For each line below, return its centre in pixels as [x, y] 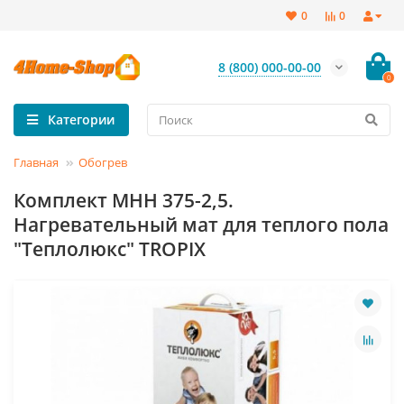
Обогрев [103, 162]
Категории [81, 119]
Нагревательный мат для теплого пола [201, 225]
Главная [36, 162]
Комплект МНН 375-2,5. [124, 200]
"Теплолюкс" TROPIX [110, 249]
